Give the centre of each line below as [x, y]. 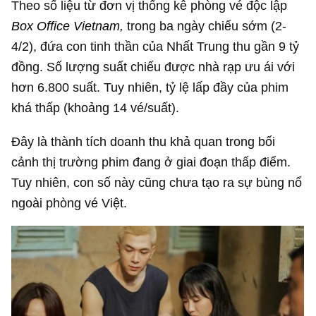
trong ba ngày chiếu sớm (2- [205, 26]
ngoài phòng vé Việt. [69, 202]
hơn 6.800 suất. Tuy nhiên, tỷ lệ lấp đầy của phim [150, 87]
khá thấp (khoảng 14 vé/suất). [96, 108]
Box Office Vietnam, [68, 26]
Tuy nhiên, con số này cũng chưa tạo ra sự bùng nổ [157, 182]
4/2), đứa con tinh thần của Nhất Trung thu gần [145, 47]
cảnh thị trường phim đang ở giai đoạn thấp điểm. [151, 162]
